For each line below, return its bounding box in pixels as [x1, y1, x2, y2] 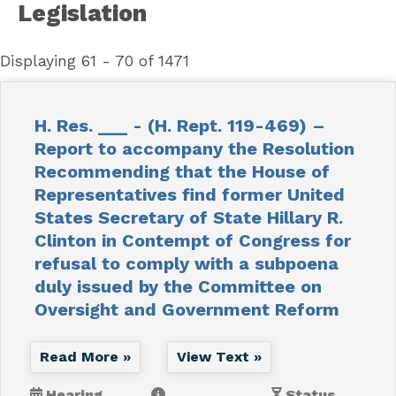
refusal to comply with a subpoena [34, 252, 339, 274]
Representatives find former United [34, 183, 345, 205]
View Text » [176, 347, 262, 365]
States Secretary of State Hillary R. [34, 206, 343, 228]
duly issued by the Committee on [34, 275, 322, 297]
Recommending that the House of [34, 160, 330, 182]
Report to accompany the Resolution [34, 137, 354, 159]
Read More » [39, 347, 131, 365]
